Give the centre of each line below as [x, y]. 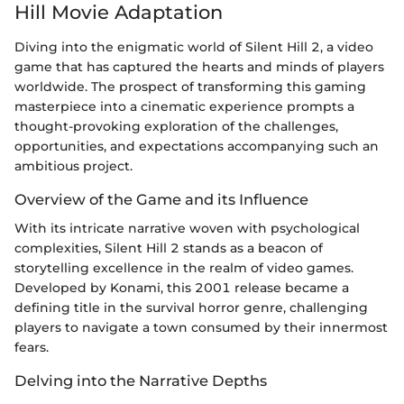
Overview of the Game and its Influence [161, 199]
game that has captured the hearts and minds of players [199, 66]
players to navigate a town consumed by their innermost [201, 327]
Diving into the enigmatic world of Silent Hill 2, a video [194, 46]
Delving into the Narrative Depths [141, 380]
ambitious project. [73, 165]
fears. [32, 347]
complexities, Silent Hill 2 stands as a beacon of [169, 248]
